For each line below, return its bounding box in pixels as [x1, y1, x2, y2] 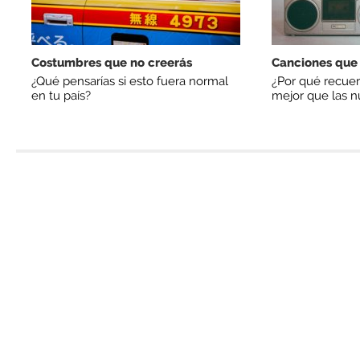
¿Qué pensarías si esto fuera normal [31, 73, 228, 88]
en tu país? [31, 88, 91, 103]
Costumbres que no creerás [31, 55, 192, 71]
